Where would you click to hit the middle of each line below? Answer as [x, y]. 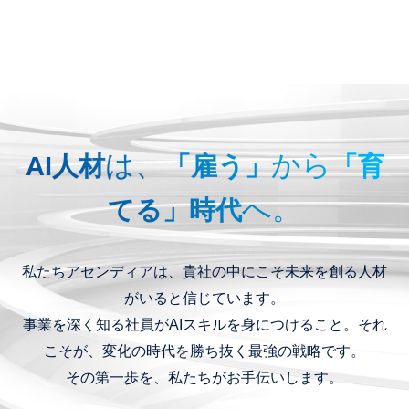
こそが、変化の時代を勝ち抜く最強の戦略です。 [204, 350]
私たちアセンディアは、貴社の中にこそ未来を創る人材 [204, 271]
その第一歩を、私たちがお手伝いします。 [204, 377]
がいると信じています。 [204, 297]
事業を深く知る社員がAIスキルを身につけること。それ [204, 324]
